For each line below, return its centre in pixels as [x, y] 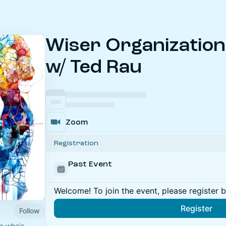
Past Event [90, 164]
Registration [76, 143]
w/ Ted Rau [94, 67]
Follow [30, 210]
